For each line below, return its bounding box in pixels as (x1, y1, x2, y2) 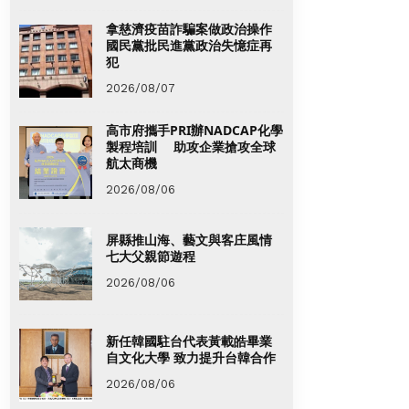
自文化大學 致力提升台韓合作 (106, 348, 276, 366)
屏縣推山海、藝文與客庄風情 (106, 230, 272, 248)
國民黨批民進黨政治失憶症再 (106, 36, 272, 54)
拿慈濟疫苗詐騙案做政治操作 (106, 19, 272, 37)
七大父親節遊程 (106, 246, 195, 265)
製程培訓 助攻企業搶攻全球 (106, 137, 276, 155)
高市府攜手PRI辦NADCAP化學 (106, 121, 283, 139)
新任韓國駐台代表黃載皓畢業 (106, 331, 272, 350)
